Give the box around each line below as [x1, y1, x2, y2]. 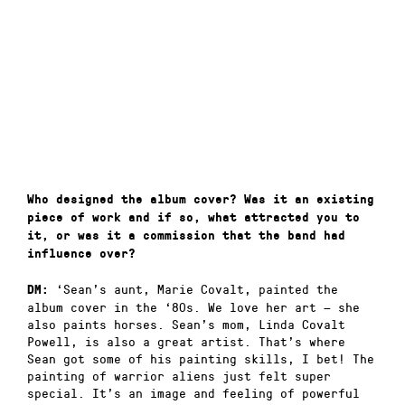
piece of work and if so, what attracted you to [27, 211, 360, 225]
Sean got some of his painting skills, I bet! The [27, 349, 374, 367]
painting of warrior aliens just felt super [27, 366, 331, 384]
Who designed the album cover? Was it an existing [27, 193, 374, 207]
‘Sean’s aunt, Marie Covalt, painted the [49, 279, 338, 297]
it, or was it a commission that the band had [27, 229, 345, 243]
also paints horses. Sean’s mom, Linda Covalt [27, 315, 345, 333]
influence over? [27, 247, 136, 261]
